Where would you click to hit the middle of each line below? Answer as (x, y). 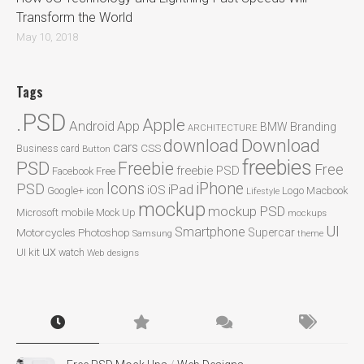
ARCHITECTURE (223, 128)
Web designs (113, 253)
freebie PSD (208, 171)
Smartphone (210, 232)
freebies (277, 168)
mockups (307, 214)
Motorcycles (46, 233)
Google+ (65, 191)
